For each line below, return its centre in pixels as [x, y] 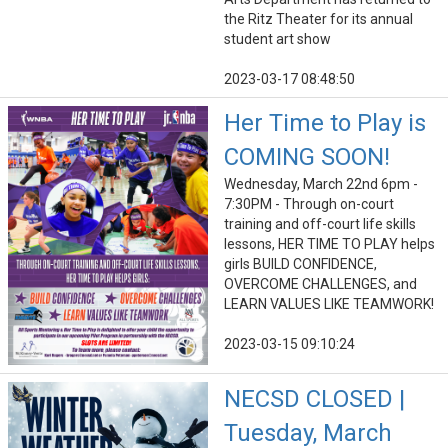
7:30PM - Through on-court [309, 204]
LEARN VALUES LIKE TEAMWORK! [329, 304]
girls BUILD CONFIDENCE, [300, 264]
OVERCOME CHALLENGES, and [320, 284]
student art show [277, 39]
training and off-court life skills [320, 224]
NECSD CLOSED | [314, 399]
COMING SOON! [307, 157]
